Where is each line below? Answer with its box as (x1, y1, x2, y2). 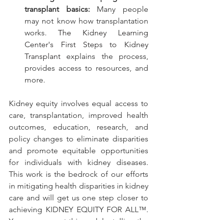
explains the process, (60, 52, 148, 61)
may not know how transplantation (25, 16, 148, 26)
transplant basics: (25, 4, 90, 14)
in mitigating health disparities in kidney (9, 181, 148, 191)
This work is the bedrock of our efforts (9, 169, 148, 179)
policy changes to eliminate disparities (9, 134, 148, 144)
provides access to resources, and (25, 63, 148, 73)
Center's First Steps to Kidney (25, 40, 148, 50)
